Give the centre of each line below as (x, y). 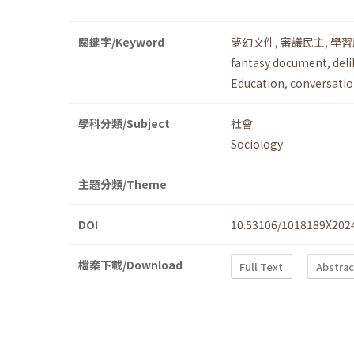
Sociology (257, 144)
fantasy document (279, 63)
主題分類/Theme (122, 185)
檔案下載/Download (130, 265)
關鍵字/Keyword (121, 42)
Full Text (262, 266)
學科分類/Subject (124, 124)
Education (258, 83)
